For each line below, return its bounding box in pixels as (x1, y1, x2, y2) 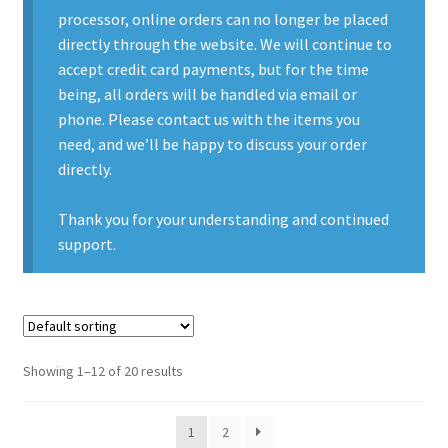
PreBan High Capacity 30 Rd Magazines (22, 173, 288, 194)
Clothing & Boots (45, 385, 165, 406)
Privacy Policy (22, 226, 117, 247)
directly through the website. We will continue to (58, 34, 393, 55)
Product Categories (22, 279, 156, 300)
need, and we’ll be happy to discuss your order (58, 134, 368, 155)
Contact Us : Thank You (22, 67, 178, 88)
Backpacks (45, 332, 118, 353)
